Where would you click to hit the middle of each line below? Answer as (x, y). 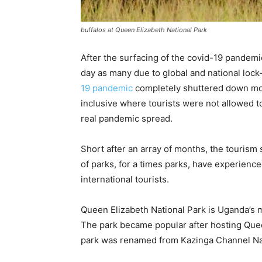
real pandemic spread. (127, 118)
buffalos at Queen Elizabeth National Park (144, 30)
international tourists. (125, 179)
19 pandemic (107, 88)
